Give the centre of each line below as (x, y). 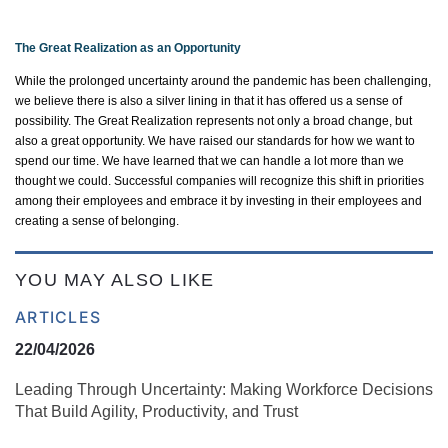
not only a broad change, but (333, 121)
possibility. (44, 121)
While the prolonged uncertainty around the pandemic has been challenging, (223, 81)
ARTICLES (58, 318)
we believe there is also (80, 101)
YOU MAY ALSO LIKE (115, 280)
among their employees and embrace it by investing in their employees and (218, 201)
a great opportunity (91, 141)
